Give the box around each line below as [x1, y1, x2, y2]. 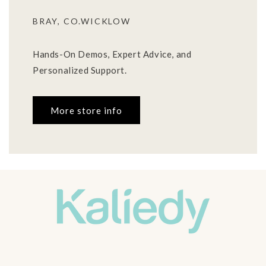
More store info [50, 104, 122, 116]
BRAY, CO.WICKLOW [33, 16, 131, 27]
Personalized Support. [33, 65, 127, 76]
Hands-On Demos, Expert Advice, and [33, 49, 192, 60]
